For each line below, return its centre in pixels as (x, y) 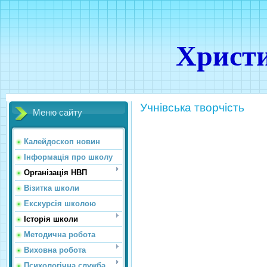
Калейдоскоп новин (62, 142)
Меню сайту (58, 113)
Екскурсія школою (60, 204)
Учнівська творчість (192, 108)
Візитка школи (52, 188)
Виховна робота (55, 250)
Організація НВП (55, 173)
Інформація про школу (68, 157)
